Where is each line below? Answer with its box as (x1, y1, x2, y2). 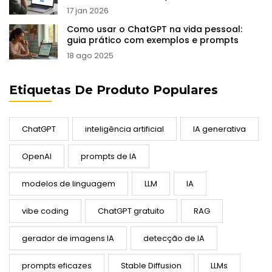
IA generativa (193, 123, 246, 135)
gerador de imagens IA (22, 233, 114, 245)
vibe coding (22, 205, 69, 217)
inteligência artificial (85, 123, 164, 135)
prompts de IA (81, 151, 137, 163)
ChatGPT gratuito (98, 205, 165, 217)
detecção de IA (143, 233, 205, 245)
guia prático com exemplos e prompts (67, 34, 239, 47)
